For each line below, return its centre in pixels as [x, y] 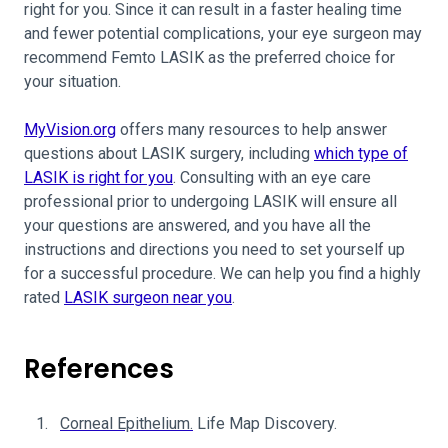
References [99, 369]
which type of [361, 153]
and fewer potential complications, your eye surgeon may [223, 33]
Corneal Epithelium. [126, 423]
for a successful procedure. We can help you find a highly [222, 273]
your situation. [72, 81]
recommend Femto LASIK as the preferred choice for [209, 57]
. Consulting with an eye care [272, 177]
